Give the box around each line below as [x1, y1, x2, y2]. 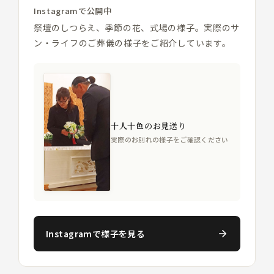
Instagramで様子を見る [46, 228, 146, 240]
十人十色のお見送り [111, 119, 187, 131]
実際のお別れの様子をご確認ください [111, 134, 229, 144]
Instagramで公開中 [34, 5, 112, 17]
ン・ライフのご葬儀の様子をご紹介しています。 [34, 37, 231, 50]
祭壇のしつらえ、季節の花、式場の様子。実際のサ [34, 21, 240, 34]
